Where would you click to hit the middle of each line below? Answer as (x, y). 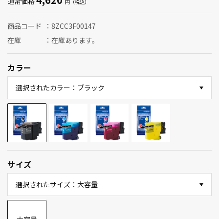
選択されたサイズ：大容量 (57, 185)
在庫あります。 (75, 40)
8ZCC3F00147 (74, 26)
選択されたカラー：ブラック (60, 88)
